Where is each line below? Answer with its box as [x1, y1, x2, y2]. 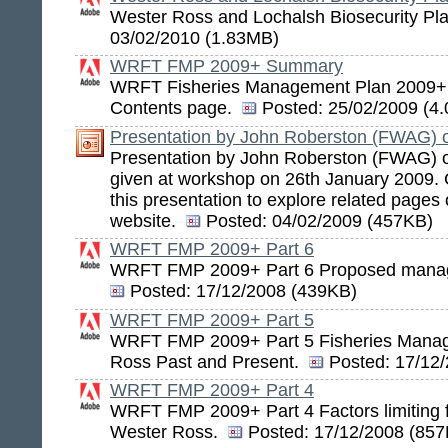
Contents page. [110, 98, 242, 119]
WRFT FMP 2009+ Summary [110, 56, 343, 77]
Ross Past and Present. [110, 351, 309, 372]
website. [110, 210, 186, 231]
